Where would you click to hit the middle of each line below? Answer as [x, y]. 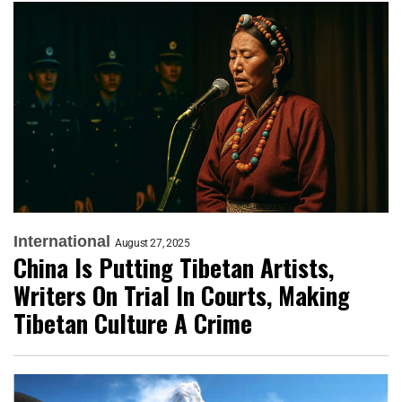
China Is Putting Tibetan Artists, [174, 267]
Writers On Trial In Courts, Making [182, 295]
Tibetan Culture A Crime [133, 323]
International [62, 241]
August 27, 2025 [153, 243]
